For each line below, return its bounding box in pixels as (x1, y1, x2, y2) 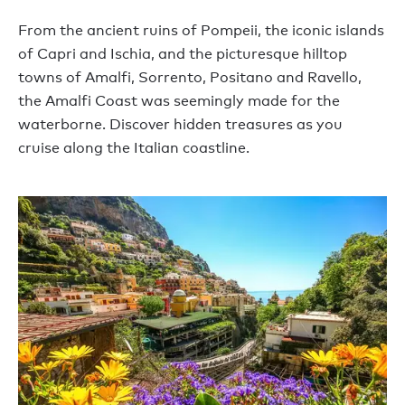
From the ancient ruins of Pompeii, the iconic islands (18, 21, 384, 39)
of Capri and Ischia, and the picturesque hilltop (18, 44, 347, 62)
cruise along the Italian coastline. (18, 138, 250, 156)
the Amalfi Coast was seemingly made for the (18, 91, 340, 109)
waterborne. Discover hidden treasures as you (18, 115, 343, 133)
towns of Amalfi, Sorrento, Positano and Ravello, (18, 68, 362, 86)
